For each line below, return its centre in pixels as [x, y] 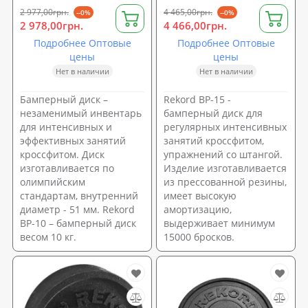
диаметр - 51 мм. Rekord [77, 209]
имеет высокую [200, 195]
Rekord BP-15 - [197, 99]
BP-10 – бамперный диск [78, 223]
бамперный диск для [213, 113]
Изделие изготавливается [225, 168]
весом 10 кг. [48, 236]
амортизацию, [198, 209]
